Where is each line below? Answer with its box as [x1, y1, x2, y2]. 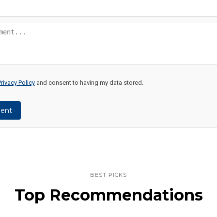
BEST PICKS [90, 171, 127, 179]
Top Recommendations [14, 186, 203, 205]
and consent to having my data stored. [35, 79, 143, 87]
